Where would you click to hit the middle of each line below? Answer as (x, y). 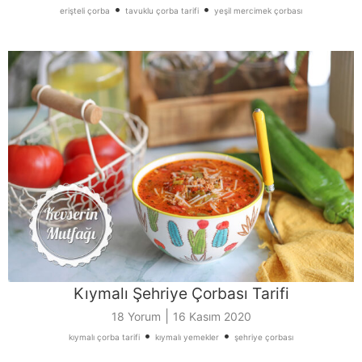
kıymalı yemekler (187, 337)
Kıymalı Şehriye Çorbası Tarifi (181, 293)
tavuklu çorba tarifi (162, 11)
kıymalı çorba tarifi (104, 337)
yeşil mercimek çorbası (258, 11)
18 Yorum (136, 316)
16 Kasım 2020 (212, 316)
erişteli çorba (85, 11)
